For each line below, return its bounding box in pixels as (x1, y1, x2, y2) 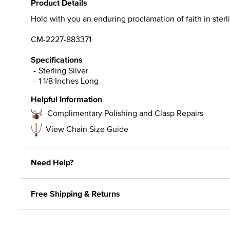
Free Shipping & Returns (31, 187, 120, 200)
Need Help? (31, 156, 73, 168)
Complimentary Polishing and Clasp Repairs (47, 107, 203, 119)
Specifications (31, 53, 83, 66)
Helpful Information (31, 93, 102, 105)
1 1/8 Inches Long (39, 74, 99, 86)
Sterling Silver (39, 64, 88, 76)
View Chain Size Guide (46, 123, 128, 135)
